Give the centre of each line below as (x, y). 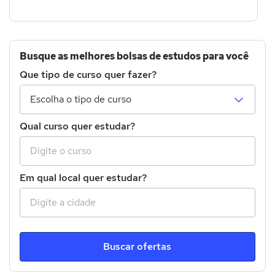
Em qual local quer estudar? (83, 177)
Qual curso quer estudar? (77, 126)
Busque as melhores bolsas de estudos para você (134, 56)
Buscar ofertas (137, 246)
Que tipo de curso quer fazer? (88, 74)
